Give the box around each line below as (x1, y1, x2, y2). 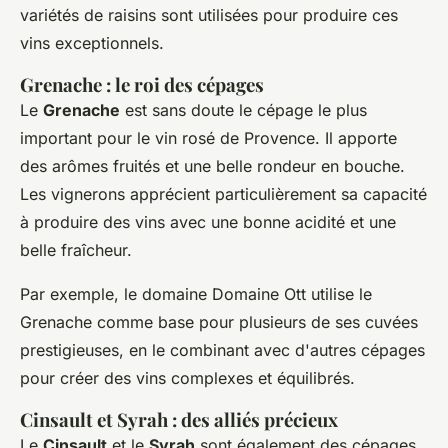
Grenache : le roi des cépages (20, 72, 264, 97)
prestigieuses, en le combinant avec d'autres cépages (20, 340, 425, 360)
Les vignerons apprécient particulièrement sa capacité (20, 184, 427, 204)
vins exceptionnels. (20, 33, 164, 53)
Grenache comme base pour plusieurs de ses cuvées (20, 312, 418, 332)
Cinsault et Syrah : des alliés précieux (20, 407, 338, 432)
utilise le (306, 284, 372, 304)
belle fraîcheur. (20, 240, 132, 260)
